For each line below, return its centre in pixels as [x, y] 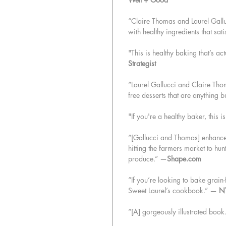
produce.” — [148, 159]
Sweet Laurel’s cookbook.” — [174, 191]
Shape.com [184, 159]
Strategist [142, 64]
